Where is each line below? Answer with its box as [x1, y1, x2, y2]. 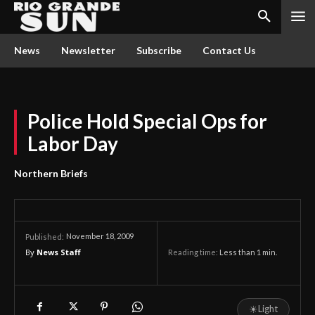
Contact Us [202, 44, 256, 56]
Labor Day [27, 131, 118, 155]
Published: [25, 232, 64, 241]
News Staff [37, 247, 81, 257]
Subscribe [136, 44, 181, 56]
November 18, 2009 [66, 231, 134, 241]
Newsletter [61, 44, 115, 56]
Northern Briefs [14, 167, 88, 179]
